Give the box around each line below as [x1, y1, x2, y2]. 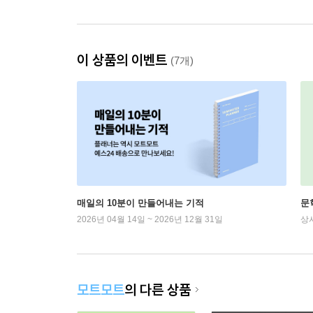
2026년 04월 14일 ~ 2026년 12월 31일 [77, 214, 223, 224]
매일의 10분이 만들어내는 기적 [77, 198, 204, 208]
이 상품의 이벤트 [77, 51, 170, 68]
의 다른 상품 [124, 281, 191, 298]
